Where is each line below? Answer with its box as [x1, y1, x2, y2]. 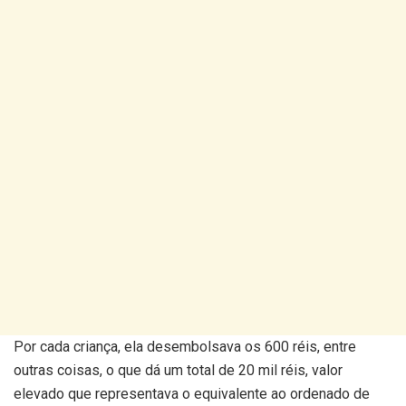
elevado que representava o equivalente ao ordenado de [14, 385, 370, 403]
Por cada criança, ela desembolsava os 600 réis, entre [14, 338, 356, 356]
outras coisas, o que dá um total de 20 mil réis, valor [14, 362, 343, 380]
